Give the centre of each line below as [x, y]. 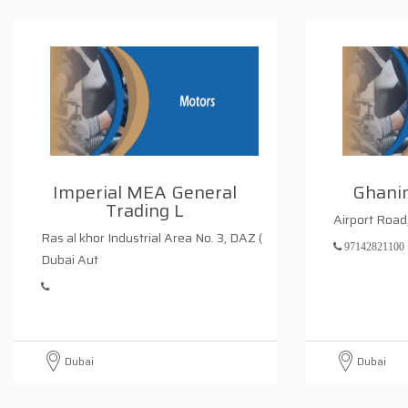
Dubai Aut [70, 260]
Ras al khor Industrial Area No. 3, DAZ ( [152, 238]
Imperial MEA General [145, 192]
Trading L [145, 210]
